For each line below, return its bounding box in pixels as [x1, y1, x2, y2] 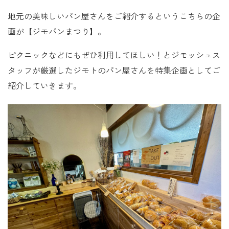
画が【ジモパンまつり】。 [8, 27, 106, 37]
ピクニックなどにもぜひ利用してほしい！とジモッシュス [8, 51, 220, 61]
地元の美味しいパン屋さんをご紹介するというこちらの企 [8, 12, 220, 22]
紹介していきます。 [8, 81, 81, 91]
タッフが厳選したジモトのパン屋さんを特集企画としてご [8, 66, 220, 76]
